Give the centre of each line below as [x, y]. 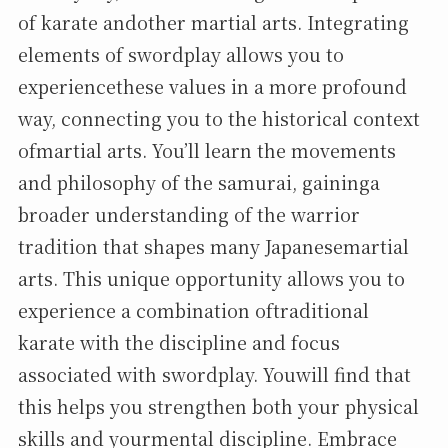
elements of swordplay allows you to [180, 54]
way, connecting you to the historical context [218, 118]
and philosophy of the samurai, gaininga [198, 182]
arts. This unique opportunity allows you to [211, 278]
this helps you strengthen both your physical [218, 406]
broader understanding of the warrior [188, 214]
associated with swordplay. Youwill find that [214, 374]
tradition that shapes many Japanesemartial [213, 246]
